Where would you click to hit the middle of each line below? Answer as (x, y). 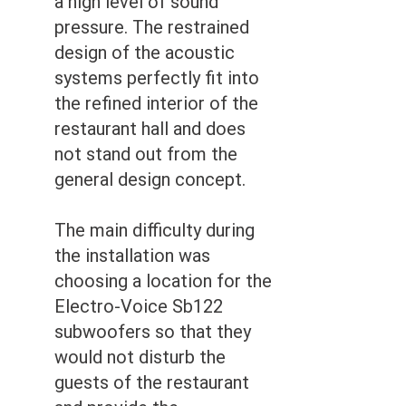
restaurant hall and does (150, 129)
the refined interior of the (156, 103)
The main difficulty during (155, 230)
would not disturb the (140, 357)
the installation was (132, 256)
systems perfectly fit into (157, 78)
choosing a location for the (163, 281)
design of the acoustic (145, 53)
